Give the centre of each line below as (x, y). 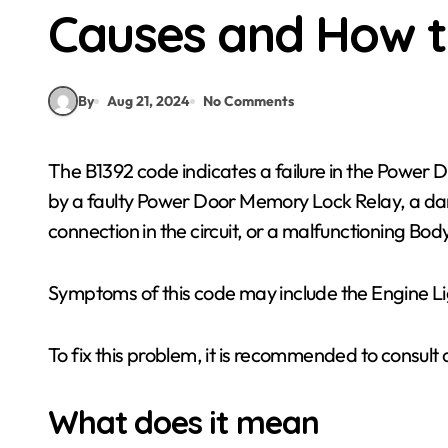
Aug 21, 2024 (148, 100)
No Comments (248, 100)
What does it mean (183, 422)
